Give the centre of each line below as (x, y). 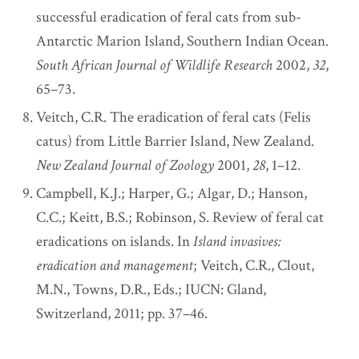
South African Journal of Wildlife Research (155, 66)
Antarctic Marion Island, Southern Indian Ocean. (183, 42)
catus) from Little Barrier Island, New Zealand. (175, 142)
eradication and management (115, 266)
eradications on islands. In (115, 242)
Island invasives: (238, 242)
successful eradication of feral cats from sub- (169, 18)
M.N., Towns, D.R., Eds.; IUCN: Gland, (151, 290)
